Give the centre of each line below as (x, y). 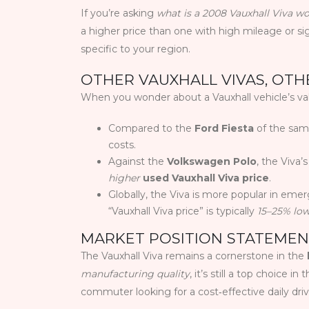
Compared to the (151, 129)
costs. (122, 145)
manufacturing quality (135, 274)
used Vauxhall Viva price (206, 178)
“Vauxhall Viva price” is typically (183, 211)
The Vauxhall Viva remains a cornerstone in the (194, 256)
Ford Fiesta (224, 129)
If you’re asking (119, 13)
